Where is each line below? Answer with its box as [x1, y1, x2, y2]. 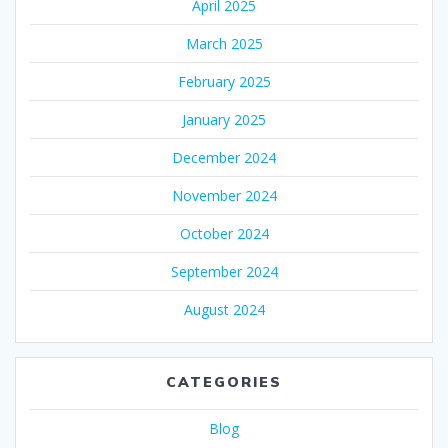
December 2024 [172, 147, 276, 167]
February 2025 [177, 71, 271, 91]
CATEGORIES [166, 372, 282, 391]
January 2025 [182, 109, 266, 129]
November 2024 [171, 185, 277, 205]
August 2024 [183, 299, 265, 319]
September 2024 [170, 261, 278, 281]
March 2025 [185, 33, 263, 53]
